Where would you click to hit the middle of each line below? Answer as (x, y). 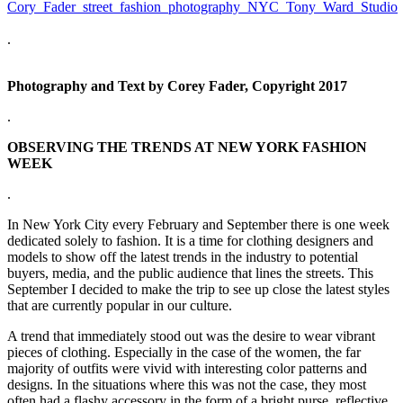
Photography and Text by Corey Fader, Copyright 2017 (177, 85)
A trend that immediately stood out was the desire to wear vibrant (191, 336)
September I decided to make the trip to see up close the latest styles (198, 289)
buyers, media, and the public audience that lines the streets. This (190, 273)
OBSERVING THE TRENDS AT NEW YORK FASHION (187, 147)
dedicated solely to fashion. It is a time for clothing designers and (190, 240)
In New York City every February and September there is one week (198, 224)
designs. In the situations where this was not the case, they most (187, 384)
